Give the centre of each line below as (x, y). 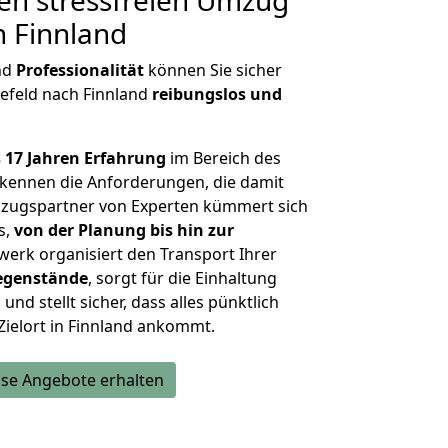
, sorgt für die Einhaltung (182, 278)
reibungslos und (217, 94)
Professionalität (80, 70)
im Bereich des (225, 158)
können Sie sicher (213, 70)
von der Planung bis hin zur (124, 230)
